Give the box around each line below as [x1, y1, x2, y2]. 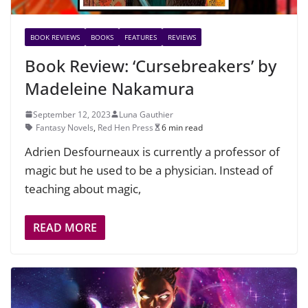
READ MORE [33, 220, 97, 236]
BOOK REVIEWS [30, 32, 80, 42]
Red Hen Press [98, 121, 153, 133]
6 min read [162, 121, 203, 133]
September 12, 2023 [33, 108, 111, 120]
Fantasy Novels [36, 121, 93, 133]
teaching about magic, [25, 180, 141, 197]
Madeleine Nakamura [25, 76, 195, 100]
